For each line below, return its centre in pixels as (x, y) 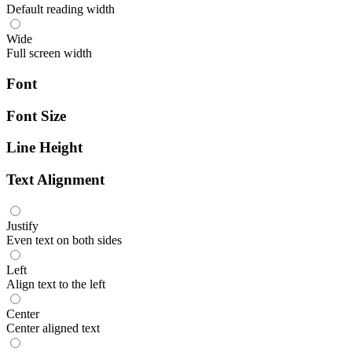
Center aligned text (53, 328)
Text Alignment (55, 180)
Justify (22, 225)
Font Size (36, 115)
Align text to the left (56, 284)
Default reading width (60, 9)
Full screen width (49, 53)
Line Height (44, 148)
